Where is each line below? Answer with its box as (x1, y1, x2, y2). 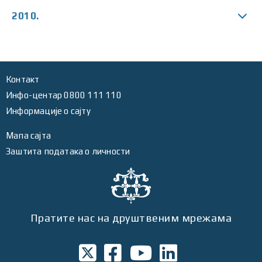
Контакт (6, 74, 40, 84)
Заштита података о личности (6, 146, 130, 156)
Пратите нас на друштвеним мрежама (30, 212, 232, 224)
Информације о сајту (6, 106, 91, 116)
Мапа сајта (6, 130, 51, 140)
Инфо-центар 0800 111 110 (6, 90, 122, 100)
